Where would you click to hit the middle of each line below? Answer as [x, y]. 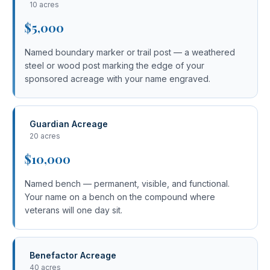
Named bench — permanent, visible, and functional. [127, 184]
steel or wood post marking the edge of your [115, 65]
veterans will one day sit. [74, 210]
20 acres [45, 136]
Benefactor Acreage [73, 255]
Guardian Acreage [69, 124]
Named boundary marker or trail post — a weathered [130, 52]
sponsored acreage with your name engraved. [118, 79]
